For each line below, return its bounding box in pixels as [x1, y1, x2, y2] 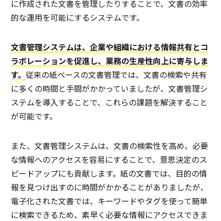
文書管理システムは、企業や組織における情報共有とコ [11, 41, 209, 53]
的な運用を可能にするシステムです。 [11, 11, 145, 24]
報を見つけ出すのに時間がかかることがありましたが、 [11, 181, 209, 193]
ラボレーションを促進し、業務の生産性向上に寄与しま [11, 55, 209, 67]
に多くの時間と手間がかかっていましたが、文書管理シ [11, 82, 208, 95]
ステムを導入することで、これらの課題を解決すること [11, 96, 208, 109]
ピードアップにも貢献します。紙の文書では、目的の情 [11, 167, 208, 180]
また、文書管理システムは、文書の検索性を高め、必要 [11, 140, 209, 152]
